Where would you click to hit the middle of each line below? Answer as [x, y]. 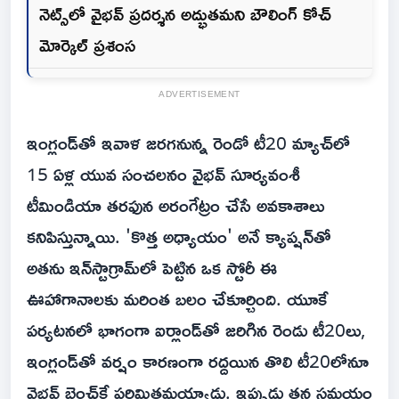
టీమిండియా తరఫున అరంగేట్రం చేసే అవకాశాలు [175, 205]
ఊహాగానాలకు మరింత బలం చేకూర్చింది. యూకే [177, 299]
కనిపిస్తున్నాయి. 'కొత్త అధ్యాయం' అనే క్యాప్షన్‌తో [179, 236]
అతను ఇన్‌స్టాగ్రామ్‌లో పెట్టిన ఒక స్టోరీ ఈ [152, 268]
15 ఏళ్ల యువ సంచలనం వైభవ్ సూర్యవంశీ [163, 174]
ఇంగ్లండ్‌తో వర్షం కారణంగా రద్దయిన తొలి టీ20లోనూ [198, 361]
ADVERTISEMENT [199, 94]
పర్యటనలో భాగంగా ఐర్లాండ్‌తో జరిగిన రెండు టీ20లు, [196, 330]
